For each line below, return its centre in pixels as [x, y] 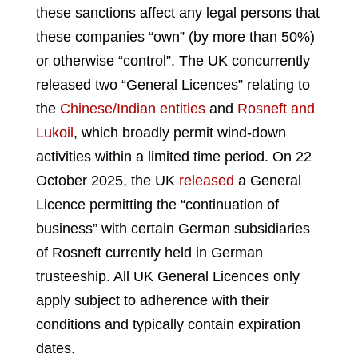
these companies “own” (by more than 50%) [175, 36]
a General [270, 180]
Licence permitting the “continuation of [157, 204]
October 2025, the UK [107, 180]
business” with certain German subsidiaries [173, 228]
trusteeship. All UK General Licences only [168, 276]
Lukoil [55, 132]
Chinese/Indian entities [133, 108]
